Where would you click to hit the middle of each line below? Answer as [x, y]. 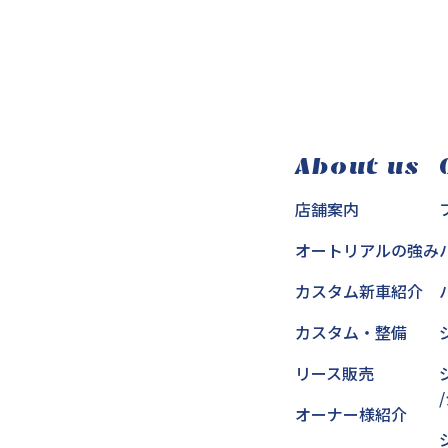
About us [357, 166]
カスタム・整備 [351, 332]
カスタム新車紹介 [359, 291]
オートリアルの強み [367, 250]
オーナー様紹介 [351, 414]
